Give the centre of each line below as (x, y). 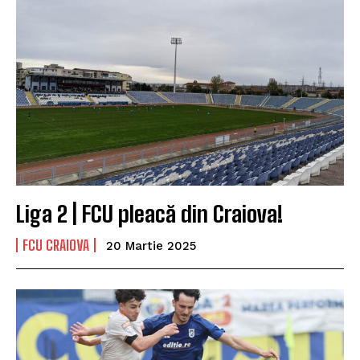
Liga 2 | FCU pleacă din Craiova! (149, 214)
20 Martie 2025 (151, 246)
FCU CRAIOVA (56, 245)
